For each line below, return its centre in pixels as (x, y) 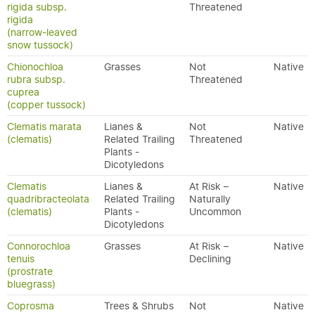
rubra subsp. (36, 79)
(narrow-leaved (42, 32)
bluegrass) (31, 284)
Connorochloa (39, 246)
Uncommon (215, 212)
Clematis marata (44, 127)
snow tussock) (40, 45)
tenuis (21, 259)
